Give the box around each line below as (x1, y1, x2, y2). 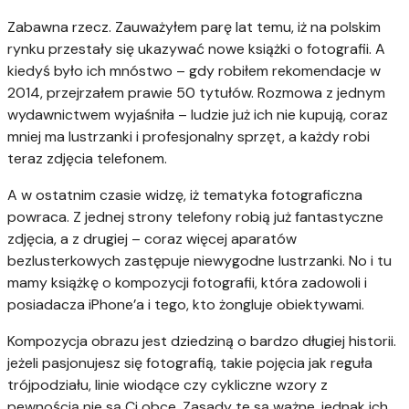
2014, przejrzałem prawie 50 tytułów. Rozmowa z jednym (7, 83, 385, 103)
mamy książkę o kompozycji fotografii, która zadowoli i (7, 273, 367, 293)
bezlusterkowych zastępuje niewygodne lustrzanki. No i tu (7, 251, 392, 271)
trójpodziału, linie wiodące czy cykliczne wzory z (7, 375, 328, 395)
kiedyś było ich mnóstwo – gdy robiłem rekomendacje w (7, 61, 381, 81)
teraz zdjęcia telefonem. (7, 149, 167, 169)
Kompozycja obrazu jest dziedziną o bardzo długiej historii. (7, 331, 396, 351)
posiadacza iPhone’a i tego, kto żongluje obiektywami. (7, 295, 364, 315)
